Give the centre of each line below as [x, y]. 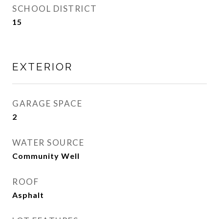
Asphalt [28, 195]
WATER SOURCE [48, 142]
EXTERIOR [43, 67]
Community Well [46, 156]
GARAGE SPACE [47, 103]
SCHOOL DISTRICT [55, 9]
